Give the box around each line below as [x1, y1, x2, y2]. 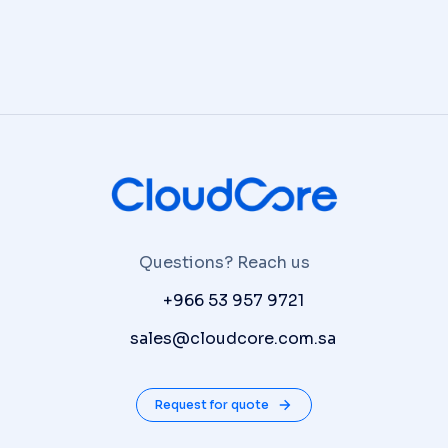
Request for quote [155, 397, 269, 413]
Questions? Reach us [138, 252, 310, 274]
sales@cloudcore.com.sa [130, 328, 336, 350]
